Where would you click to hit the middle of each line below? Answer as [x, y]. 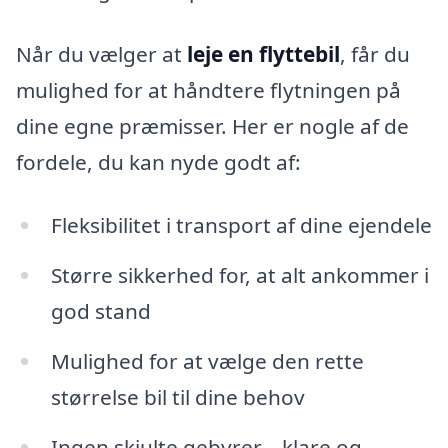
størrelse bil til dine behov [177, 397]
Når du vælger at [101, 53]
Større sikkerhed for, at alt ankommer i [239, 275]
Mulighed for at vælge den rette [207, 361]
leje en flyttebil [263, 53]
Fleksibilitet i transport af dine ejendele [241, 225]
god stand [100, 311]
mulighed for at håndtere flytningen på [208, 89]
